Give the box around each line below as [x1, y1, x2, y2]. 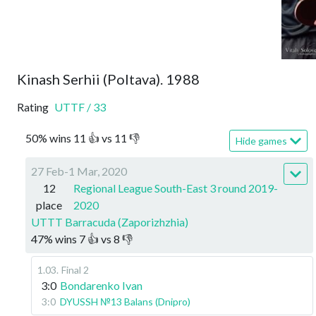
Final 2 [61, 264, 89, 276]
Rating [17, 100, 49, 114]
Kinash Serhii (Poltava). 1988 [17, 71, 200, 87]
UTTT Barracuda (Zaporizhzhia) [31, 215, 188, 229]
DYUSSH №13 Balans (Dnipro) [60, 296, 190, 308]
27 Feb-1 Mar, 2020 [31, 164, 127, 178]
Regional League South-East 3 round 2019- [73, 181, 278, 195]
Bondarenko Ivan [60, 279, 142, 292]
